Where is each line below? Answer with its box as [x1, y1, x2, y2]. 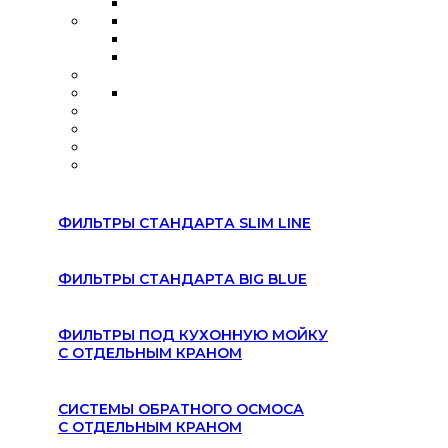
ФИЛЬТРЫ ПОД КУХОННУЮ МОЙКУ [58, 326, 328, 344]
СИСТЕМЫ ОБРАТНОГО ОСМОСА [58, 400, 304, 418]
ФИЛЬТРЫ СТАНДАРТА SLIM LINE [58, 214, 311, 232]
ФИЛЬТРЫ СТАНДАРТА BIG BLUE [58, 270, 307, 288]
